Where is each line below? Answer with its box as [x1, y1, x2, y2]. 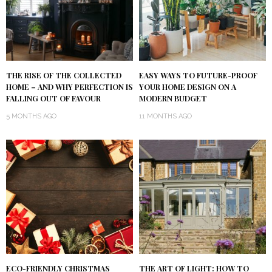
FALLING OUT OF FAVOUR [6, 93, 101, 103]
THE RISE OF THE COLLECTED [6, 70, 121, 80]
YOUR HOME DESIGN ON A [139, 81, 236, 92]
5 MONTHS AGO [6, 112, 56, 120]
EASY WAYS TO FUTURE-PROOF [139, 70, 257, 80]
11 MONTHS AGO [139, 112, 192, 120]
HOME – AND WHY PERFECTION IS [6, 81, 133, 92]
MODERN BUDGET [139, 93, 207, 103]
